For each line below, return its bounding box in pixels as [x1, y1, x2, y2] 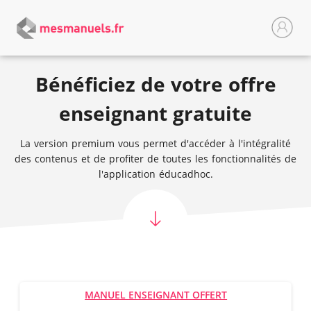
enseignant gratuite [59, 100, 252, 126]
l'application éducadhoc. [98, 167, 213, 180]
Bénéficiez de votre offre [35, 71, 276, 97]
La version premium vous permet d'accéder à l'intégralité [20, 137, 291, 150]
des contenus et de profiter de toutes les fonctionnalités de [15, 152, 296, 165]
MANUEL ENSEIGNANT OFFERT [85, 288, 228, 301]
